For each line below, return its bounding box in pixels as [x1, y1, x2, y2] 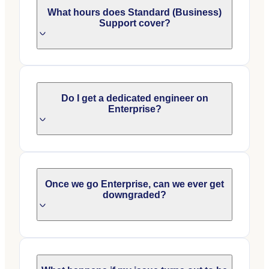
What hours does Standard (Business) [47, 7, 222, 17]
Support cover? [98, 17, 171, 28]
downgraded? [103, 190, 166, 201]
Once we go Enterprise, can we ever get [45, 179, 224, 190]
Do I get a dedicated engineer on [61, 93, 208, 104]
